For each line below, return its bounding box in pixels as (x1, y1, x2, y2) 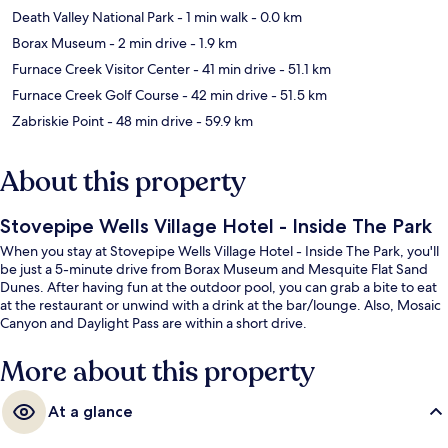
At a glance (48, 402, 133, 422)
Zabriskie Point (12, 112, 104, 131)
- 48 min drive (104, 112, 193, 131)
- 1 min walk (174, 8, 248, 27)
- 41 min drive (190, 60, 276, 79)
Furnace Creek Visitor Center (12, 60, 190, 79)
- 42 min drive (179, 86, 268, 105)
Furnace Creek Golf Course (12, 86, 179, 105)
